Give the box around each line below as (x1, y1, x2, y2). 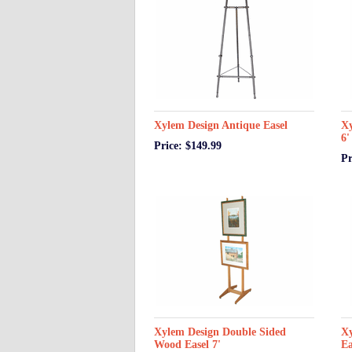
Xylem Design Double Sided (154, 326, 286, 338)
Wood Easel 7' (154, 339, 221, 350)
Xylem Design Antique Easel (154, 119, 288, 131)
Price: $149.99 (154, 140, 222, 152)
